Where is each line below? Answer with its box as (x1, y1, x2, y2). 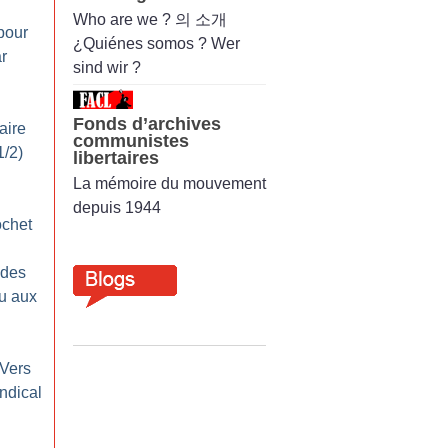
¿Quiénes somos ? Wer (73, 34, 240, 52)
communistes (73, 130, 189, 151)
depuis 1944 (73, 198, 161, 216)
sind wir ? (73, 58, 141, 76)
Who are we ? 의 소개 (73, 10, 227, 28)
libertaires (73, 147, 159, 168)
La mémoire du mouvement (73, 174, 266, 192)
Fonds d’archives (73, 113, 221, 134)
